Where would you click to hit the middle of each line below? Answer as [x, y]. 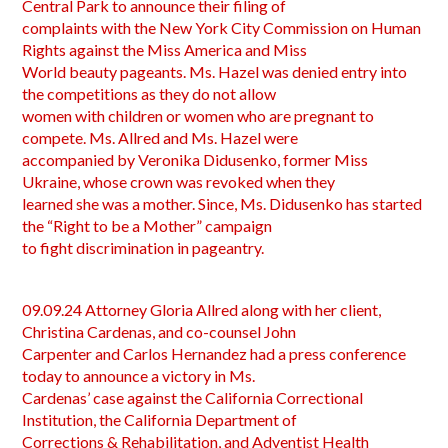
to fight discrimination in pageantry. [143, 247]
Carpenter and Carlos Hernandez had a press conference [214, 353]
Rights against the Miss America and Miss [165, 49]
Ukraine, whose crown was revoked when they [179, 181]
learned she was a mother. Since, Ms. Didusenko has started [222, 203]
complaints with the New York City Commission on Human [222, 27]
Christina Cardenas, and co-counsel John [159, 331]
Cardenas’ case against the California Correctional [193, 397]
